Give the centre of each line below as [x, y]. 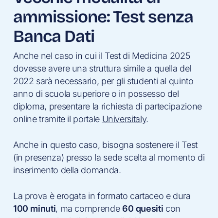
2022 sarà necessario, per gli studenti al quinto [103, 81]
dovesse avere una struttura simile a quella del [102, 69]
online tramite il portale [57, 119]
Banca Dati [54, 36]
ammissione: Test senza [103, 17]
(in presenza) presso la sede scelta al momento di [109, 158]
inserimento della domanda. [67, 170]
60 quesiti [143, 209]
